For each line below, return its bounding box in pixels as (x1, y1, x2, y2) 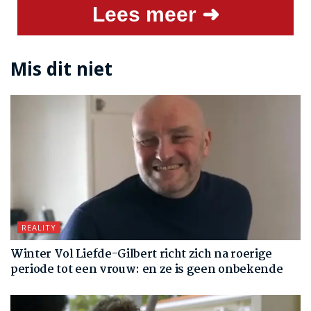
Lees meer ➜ (92, 3, 219, 26)
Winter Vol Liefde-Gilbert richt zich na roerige (10, 245, 272, 264)
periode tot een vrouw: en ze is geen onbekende (10, 260, 283, 280)
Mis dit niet (10, 56, 112, 82)
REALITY (22, 222, 56, 233)
